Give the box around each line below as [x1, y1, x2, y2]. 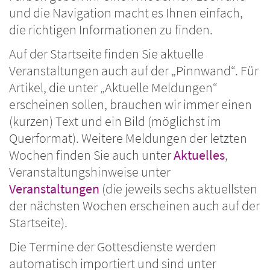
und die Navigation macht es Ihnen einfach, [9, 5, 243, 22]
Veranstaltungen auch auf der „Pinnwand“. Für [9, 63, 259, 80]
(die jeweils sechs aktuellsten [102, 181, 257, 198]
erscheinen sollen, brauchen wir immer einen [9, 96, 252, 113]
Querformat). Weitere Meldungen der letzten [9, 130, 247, 147]
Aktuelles [174, 147, 225, 164]
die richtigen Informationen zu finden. [9, 22, 213, 39]
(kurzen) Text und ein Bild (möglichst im [9, 113, 221, 130]
